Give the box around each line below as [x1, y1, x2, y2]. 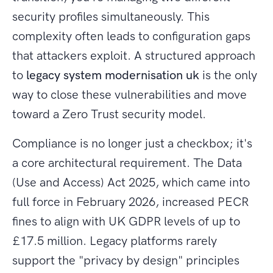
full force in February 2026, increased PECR [12, 194, 249, 210]
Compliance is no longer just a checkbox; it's [12, 136, 252, 151]
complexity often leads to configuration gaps [12, 29, 250, 44]
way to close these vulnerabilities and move [12, 87, 247, 102]
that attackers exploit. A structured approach [12, 48, 255, 63]
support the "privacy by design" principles [12, 253, 239, 268]
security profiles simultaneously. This [12, 9, 210, 24]
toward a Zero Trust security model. [12, 107, 206, 122]
